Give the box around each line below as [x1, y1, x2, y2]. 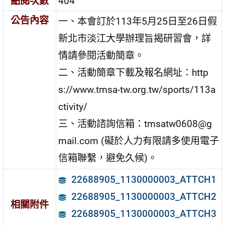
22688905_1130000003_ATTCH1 [71, 174, 216, 186]
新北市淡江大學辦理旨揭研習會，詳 [58, 33, 211, 45]
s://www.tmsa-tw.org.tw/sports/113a [58, 84, 216, 96]
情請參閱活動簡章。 [58, 50, 145, 62]
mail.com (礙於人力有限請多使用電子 [58, 135, 219, 147]
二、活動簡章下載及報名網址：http [58, 67, 209, 79]
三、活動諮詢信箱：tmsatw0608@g [58, 118, 212, 130]
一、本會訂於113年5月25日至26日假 [58, 16, 217, 28]
